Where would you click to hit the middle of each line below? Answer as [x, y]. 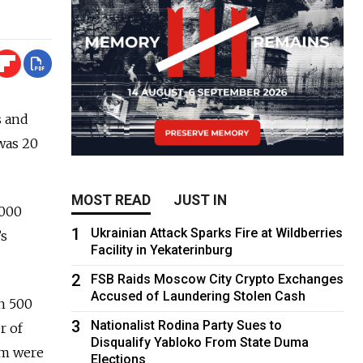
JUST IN [201, 200]
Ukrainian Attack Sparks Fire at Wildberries [217, 233]
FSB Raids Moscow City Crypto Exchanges [218, 279]
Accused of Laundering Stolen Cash [199, 296]
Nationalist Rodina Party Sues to [187, 325]
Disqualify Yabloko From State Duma [200, 342]
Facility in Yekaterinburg [162, 250]
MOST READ [111, 200]
